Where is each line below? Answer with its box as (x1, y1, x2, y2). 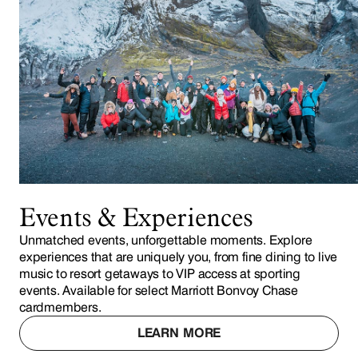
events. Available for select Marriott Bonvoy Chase (19, 283, 298, 299)
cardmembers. (19, 300, 101, 316)
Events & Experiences (19, 201, 253, 233)
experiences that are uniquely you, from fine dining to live (19, 249, 338, 265)
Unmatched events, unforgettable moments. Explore (19, 233, 312, 249)
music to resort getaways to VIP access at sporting (19, 266, 300, 282)
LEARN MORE (137, 325, 221, 341)
